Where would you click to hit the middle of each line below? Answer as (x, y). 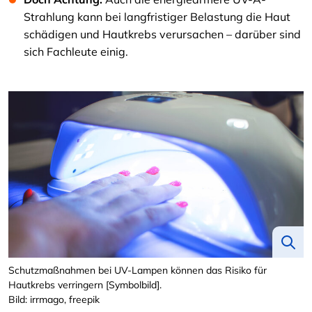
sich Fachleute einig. (76, 52)
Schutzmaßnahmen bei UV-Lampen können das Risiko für (138, 270)
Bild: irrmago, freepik (54, 299)
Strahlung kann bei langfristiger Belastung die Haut (157, 17)
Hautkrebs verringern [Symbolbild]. (85, 284)
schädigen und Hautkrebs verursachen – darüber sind (162, 34)
